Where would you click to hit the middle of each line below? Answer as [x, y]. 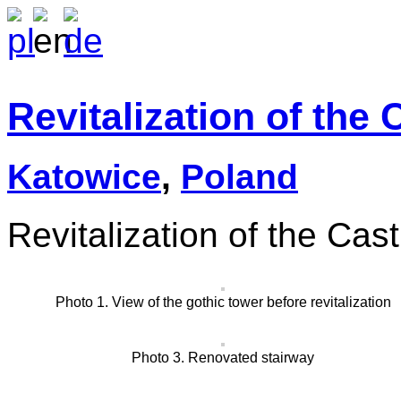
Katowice [84, 177]
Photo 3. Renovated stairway [223, 358]
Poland [239, 177]
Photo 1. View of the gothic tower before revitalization [223, 303]
